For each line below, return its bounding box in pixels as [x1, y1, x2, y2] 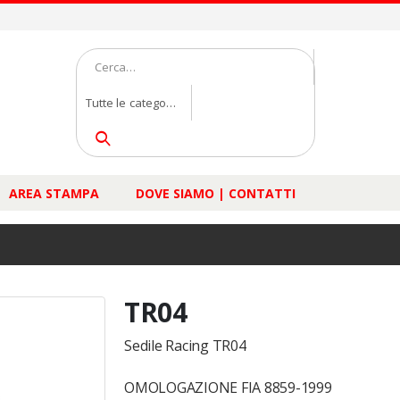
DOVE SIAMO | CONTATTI [136, 185, 296, 202]
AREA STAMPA [9, 185, 99, 202]
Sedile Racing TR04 [124, 336, 246, 355]
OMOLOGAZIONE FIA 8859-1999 [124, 378, 332, 397]
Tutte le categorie [86, 95, 181, 111]
